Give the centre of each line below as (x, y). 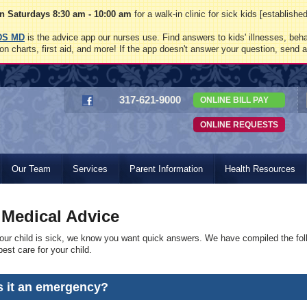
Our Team (31, 169)
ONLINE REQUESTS (239, 125)
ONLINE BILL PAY (234, 100)
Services (90, 169)
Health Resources (260, 169)
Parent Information (166, 169)
